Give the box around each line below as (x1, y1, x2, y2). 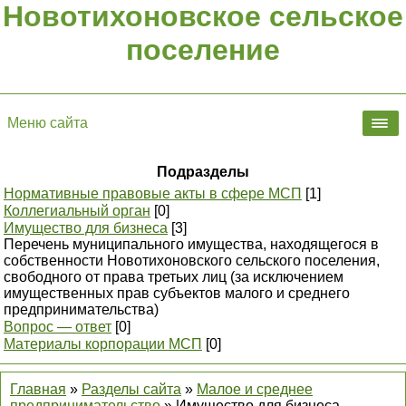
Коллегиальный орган (4, 203, 150, 218)
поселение (126, 34, 280, 66)
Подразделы (157, 164, 249, 179)
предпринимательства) (4, 302, 159, 317)
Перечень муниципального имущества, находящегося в (4, 237, 379, 252)
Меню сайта (7, 115, 88, 130)
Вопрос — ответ (4, 319, 111, 334)
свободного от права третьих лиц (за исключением (4, 269, 343, 285)
